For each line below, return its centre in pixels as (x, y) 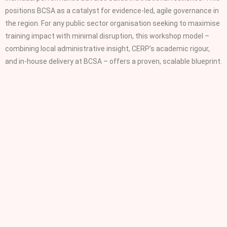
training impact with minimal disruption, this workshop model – (107, 36)
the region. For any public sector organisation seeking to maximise (112, 24)
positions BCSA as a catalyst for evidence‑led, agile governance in (112, 11)
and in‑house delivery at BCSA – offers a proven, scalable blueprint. (113, 62)
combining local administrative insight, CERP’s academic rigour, (107, 49)
